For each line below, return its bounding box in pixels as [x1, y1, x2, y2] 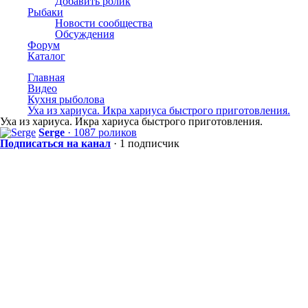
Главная [27, 71, 65, 83]
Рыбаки [27, 6, 63, 18]
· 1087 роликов [65, 126, 137, 138]
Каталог [27, 50, 65, 62]
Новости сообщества [55, 17, 153, 29]
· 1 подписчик [113, 137, 179, 149]
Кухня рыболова [27, 93, 104, 105]
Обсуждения [55, 28, 114, 40]
